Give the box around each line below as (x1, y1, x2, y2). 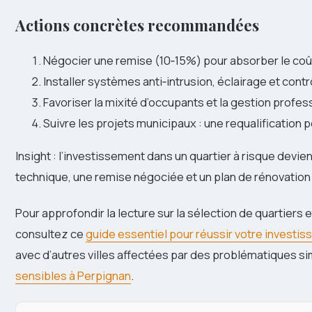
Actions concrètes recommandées (15, 14, 259, 36)
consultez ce (15, 225, 86, 242)
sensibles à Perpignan (15, 267, 131, 283)
